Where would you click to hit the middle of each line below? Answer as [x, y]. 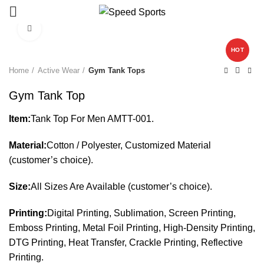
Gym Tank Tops [117, 70]
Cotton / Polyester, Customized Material [129, 145]
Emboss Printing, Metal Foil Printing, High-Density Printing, [132, 228]
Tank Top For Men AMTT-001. [92, 119]
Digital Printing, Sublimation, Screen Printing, [141, 213]
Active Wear [59, 70]
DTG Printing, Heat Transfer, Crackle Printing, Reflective [126, 242]
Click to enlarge [70, 29]
